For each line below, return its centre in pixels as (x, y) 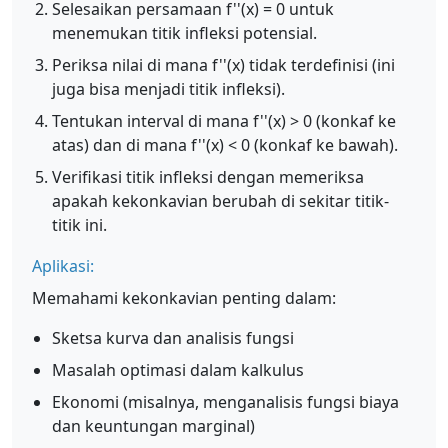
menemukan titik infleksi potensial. (184, 33)
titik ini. (79, 225)
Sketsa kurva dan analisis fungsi (173, 338)
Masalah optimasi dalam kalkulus (178, 370)
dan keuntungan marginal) (153, 426)
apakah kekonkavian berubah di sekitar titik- (220, 201)
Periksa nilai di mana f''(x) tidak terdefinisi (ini (223, 65)
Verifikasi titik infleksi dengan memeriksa (208, 177)
